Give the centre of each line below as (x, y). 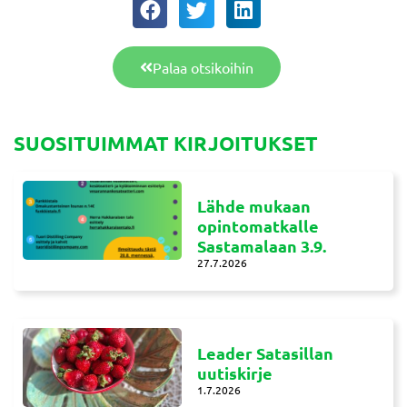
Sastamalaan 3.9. (262, 245)
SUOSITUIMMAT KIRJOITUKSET (166, 143)
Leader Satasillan (266, 352)
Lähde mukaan (254, 205)
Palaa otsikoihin (203, 67)
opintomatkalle (258, 225)
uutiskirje (235, 372)
